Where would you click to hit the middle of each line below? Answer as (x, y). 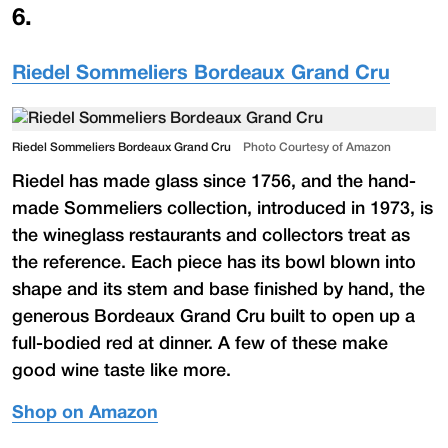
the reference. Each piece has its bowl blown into (214, 262)
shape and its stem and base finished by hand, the (218, 289)
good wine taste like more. (121, 370)
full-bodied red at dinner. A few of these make (200, 343)
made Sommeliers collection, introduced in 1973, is (222, 208)
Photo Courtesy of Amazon (317, 147)
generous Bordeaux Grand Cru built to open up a (213, 316)
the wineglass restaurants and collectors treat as (211, 235)
